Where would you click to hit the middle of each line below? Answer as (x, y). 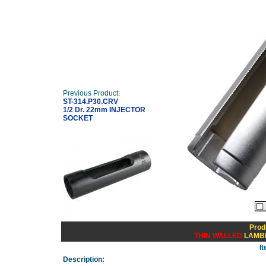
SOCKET (77, 118)
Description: (83, 259)
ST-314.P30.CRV (90, 102)
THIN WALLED (218, 236)
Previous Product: (91, 93)
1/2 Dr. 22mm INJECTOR (104, 110)
